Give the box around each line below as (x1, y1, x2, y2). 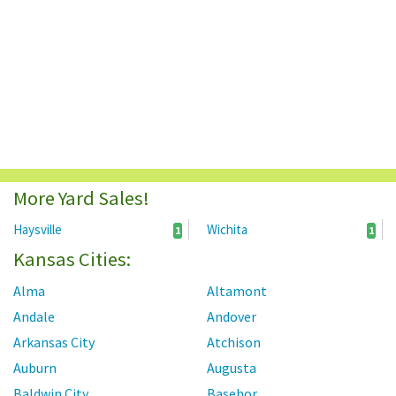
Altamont (207, 282, 267, 301)
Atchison (207, 333, 261, 352)
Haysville (13, 221, 62, 239)
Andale (13, 308, 55, 326)
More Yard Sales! (13, 186, 149, 211)
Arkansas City (13, 333, 95, 352)
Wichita (207, 221, 247, 239)
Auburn (13, 359, 57, 377)
